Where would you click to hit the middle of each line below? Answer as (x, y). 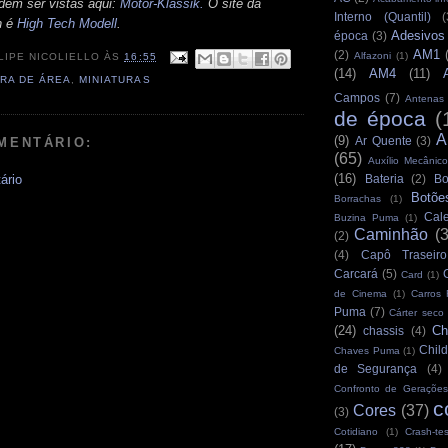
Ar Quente (383, 140)
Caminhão (391, 234)
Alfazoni (372, 55)
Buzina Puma (367, 217)
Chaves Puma (367, 350)
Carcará (356, 273)
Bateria (384, 178)
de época (380, 118)
